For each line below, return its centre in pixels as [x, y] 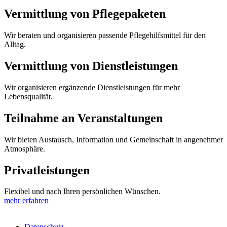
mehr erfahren [26, 201]
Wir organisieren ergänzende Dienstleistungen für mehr [92, 87]
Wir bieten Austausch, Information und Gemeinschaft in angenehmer [113, 139]
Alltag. [15, 44]
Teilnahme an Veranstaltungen [83, 118]
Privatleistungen [47, 170]
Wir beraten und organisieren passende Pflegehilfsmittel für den [105, 35]
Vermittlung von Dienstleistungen [91, 66]
